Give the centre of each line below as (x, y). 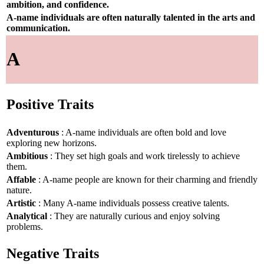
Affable (21, 179)
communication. (38, 28)
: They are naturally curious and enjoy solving (133, 216)
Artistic (21, 203)
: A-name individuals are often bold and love (143, 132)
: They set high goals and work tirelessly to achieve (144, 156)
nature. (19, 190)
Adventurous (33, 132)
